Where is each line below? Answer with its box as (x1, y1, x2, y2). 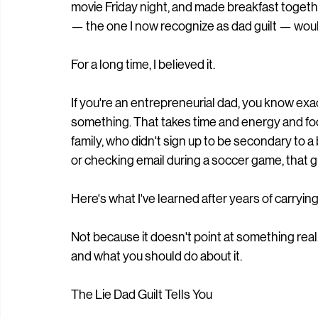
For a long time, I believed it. (71, 57, 215, 72)
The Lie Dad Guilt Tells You (71, 287, 212, 302)
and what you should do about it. (71, 249, 242, 263)
